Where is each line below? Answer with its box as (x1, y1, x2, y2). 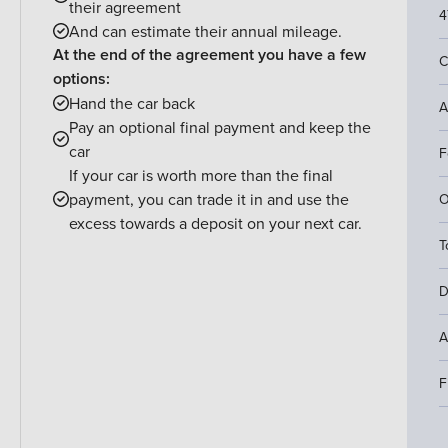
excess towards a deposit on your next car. (69, 212, 362, 235)
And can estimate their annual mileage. (69, 20, 342, 43)
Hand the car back (69, 92, 195, 115)
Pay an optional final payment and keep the (69, 116, 371, 139)
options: (53, 67, 110, 91)
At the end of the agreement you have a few (53, 43, 366, 67)
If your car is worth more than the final (69, 164, 333, 187)
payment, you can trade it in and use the (69, 188, 349, 211)
